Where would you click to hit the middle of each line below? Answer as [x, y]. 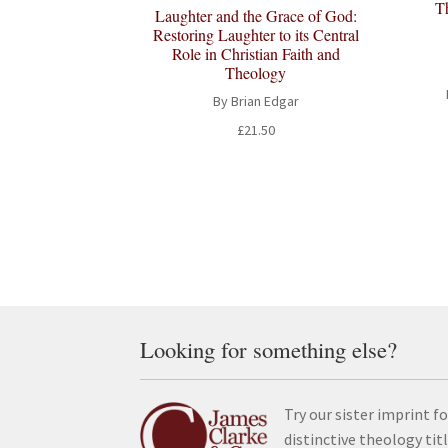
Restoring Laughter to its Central [255, 34]
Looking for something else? [269, 349]
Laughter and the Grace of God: [255, 15]
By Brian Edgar [255, 101]
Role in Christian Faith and [255, 53]
